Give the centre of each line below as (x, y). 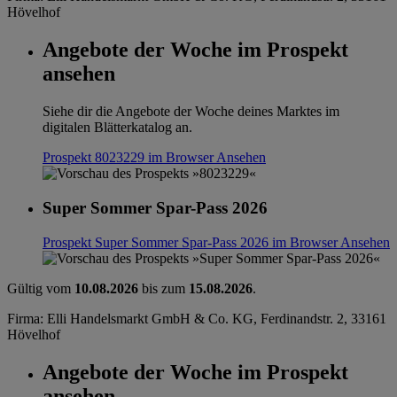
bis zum (163, 288)
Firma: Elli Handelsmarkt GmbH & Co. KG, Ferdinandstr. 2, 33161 (197, 318)
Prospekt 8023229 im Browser (129, 158)
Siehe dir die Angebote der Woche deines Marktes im (191, 112)
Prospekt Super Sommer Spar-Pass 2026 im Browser (191, 242)
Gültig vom (41, 288)
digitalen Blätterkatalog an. (117, 128)
